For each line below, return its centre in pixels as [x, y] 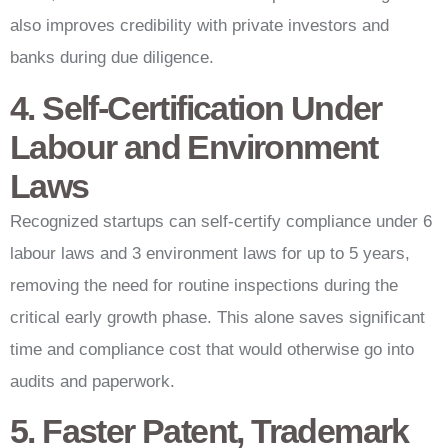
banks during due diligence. [112, 58]
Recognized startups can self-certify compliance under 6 [221, 221]
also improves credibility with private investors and [199, 26]
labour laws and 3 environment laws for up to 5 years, [210, 253]
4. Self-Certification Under [196, 107]
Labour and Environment [194, 146]
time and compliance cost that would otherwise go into [212, 349]
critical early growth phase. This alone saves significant [217, 317]
